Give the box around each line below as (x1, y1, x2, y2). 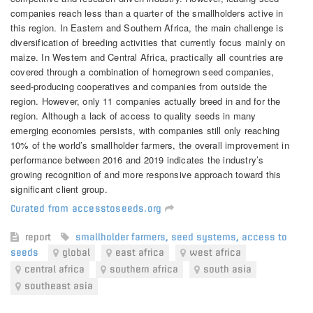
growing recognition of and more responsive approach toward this (10, 167, 282, 181)
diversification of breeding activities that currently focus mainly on (10, 35, 286, 49)
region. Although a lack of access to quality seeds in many (10, 108, 256, 122)
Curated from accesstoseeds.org (10, 203, 165, 214)
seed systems (171, 231, 236, 242)
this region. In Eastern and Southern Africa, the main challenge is (10, 20, 284, 34)
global (62, 247, 90, 258)
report (25, 231, 54, 242)
